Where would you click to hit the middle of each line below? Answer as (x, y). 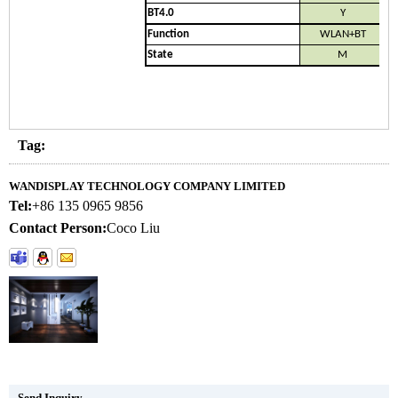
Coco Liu (133, 228)
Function (168, 34)
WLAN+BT (342, 34)
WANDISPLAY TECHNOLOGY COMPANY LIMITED (147, 186)
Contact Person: (58, 228)
